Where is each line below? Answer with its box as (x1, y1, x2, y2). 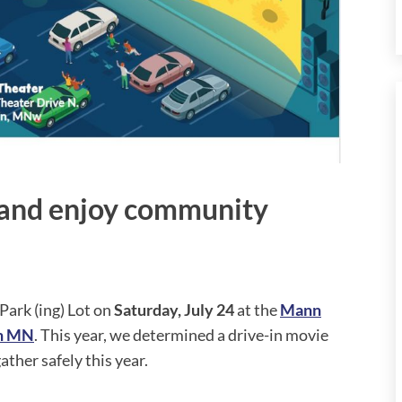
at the (234, 300, 280, 320)
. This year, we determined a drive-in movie (34, 325, 328, 345)
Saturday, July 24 (114, 300, 234, 320)
